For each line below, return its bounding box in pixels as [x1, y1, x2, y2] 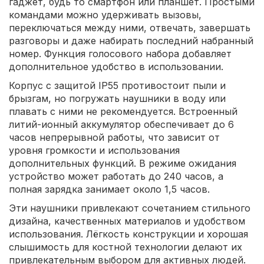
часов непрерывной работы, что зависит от [9, 131, 220, 143]
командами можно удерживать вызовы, [9, 8, 202, 21]
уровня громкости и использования [9, 144, 180, 156]
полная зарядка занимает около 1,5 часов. [9, 183, 210, 195]
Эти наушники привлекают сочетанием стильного [9, 202, 250, 214]
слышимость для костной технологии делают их [9, 240, 242, 253]
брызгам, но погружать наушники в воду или [9, 92, 226, 104]
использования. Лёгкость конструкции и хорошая [9, 227, 248, 240]
